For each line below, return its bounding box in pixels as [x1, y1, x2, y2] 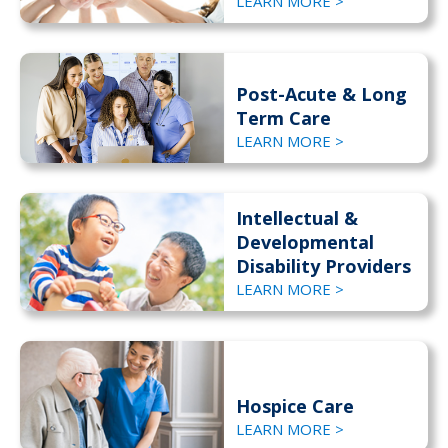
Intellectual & [236, 206, 359, 231]
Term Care [236, 106, 332, 131]
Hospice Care [236, 394, 355, 419]
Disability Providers [236, 254, 412, 279]
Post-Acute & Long [236, 82, 408, 107]
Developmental [236, 230, 375, 255]
